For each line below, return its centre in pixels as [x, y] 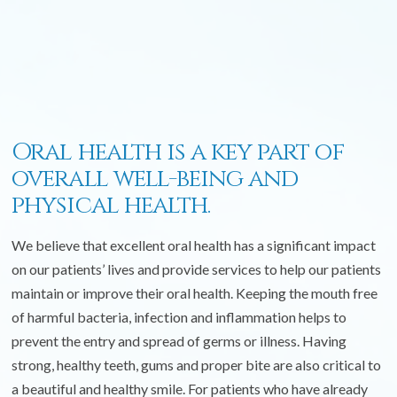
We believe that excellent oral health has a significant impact [194, 245]
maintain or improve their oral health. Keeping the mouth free [195, 292]
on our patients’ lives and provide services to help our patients [197, 269]
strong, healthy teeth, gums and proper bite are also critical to [197, 364]
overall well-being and [155, 178]
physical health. [111, 205]
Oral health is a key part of [178, 152]
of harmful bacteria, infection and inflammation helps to [179, 316]
